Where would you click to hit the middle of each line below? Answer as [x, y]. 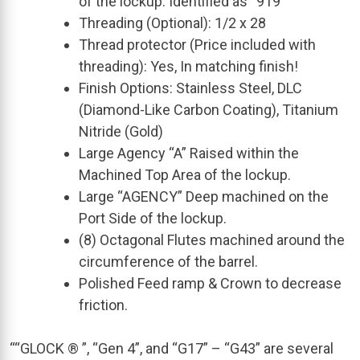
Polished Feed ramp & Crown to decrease [210, 283]
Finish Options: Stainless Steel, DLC [190, 88]
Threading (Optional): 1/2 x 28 [172, 22]
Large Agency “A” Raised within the [189, 153]
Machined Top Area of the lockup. [185, 174]
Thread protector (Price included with [197, 44]
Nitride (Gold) [121, 131]
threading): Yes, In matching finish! [188, 66]
